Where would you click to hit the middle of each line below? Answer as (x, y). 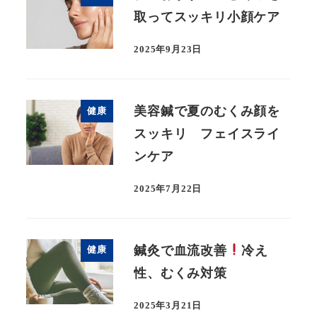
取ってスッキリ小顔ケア (207, 17)
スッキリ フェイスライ (207, 133)
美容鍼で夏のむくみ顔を (207, 111)
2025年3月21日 (168, 305)
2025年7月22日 (168, 189)
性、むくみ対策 (180, 273)
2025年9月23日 (168, 50)
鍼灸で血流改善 (180, 250)
